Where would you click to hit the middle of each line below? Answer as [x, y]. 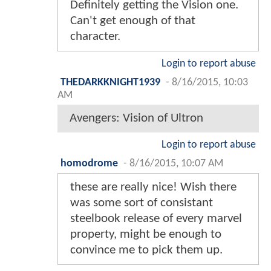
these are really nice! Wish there [153, 187]
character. [95, 36]
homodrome [89, 163]
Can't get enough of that [133, 21]
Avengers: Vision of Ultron [136, 118]
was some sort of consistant [142, 203]
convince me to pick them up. [146, 250]
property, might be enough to [146, 234]
